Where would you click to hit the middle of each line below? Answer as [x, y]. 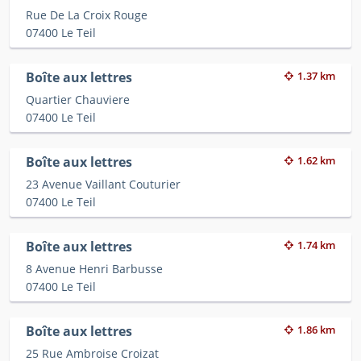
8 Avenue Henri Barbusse [94, 269]
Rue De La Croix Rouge [87, 15]
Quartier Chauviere [78, 100]
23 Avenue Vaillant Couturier [103, 185]
